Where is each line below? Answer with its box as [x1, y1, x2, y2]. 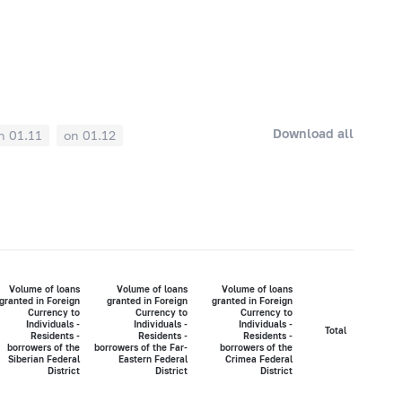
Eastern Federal [118, 354, 188, 365]
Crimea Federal [224, 354, 293, 365]
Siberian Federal [7, 354, 80, 365]
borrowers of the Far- [93, 342, 188, 354]
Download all [273, 125, 354, 141]
